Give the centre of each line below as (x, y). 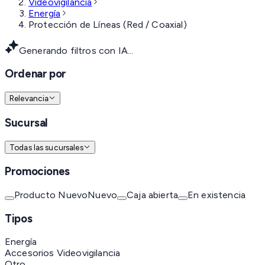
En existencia (216, 195)
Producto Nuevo (51, 195)
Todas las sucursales (46, 147)
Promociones (37, 172)
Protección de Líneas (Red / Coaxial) (108, 24)
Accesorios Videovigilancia (63, 253)
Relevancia (29, 98)
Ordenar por (35, 74)
